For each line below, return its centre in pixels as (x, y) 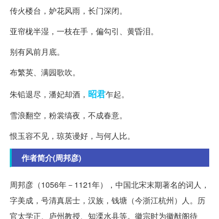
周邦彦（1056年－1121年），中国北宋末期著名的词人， (109, 185)
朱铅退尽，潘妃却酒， (49, 94)
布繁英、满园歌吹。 (45, 72)
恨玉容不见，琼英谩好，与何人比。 (72, 136)
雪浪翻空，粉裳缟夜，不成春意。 (68, 115)
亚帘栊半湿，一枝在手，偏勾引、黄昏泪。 (84, 31)
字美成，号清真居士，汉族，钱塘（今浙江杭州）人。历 (108, 200)
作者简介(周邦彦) (51, 158)
